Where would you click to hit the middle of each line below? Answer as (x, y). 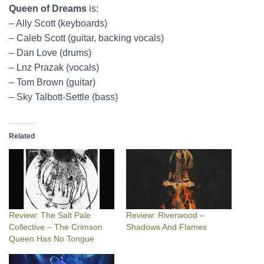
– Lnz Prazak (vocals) (54, 67)
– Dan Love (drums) (50, 53)
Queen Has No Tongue (52, 239)
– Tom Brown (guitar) (52, 82)
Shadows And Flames (166, 227)
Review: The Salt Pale (50, 215)
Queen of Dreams (48, 9)
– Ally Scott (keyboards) (58, 23)
